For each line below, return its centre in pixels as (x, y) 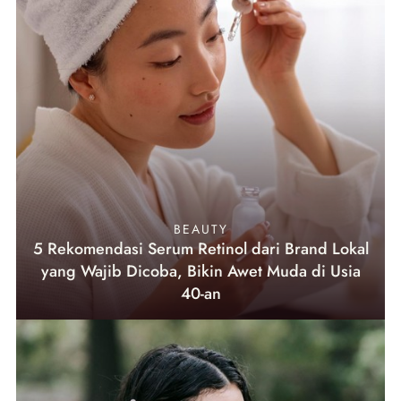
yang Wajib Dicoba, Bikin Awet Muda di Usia (200, 271)
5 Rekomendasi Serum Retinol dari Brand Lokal (200, 248)
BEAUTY (200, 229)
